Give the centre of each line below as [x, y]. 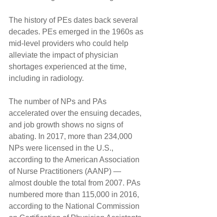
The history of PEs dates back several [74, 20]
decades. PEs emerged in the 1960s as [77, 31]
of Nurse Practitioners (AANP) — [66, 171]
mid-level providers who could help [70, 43]
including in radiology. [46, 78]
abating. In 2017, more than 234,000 [71, 136]
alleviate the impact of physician [64, 55]
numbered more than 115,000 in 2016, [75, 194]
